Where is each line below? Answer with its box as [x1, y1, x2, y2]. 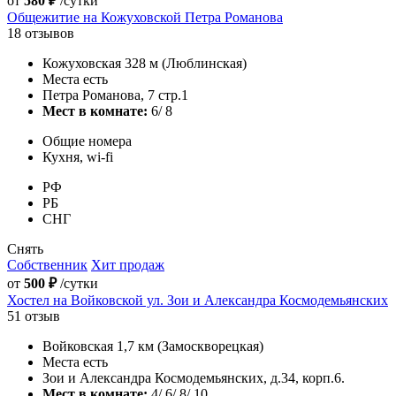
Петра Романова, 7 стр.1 [42, 87, 188, 103]
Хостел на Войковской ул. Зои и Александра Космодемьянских [7, 292, 388, 308]
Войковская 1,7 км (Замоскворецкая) [42, 338, 263, 354]
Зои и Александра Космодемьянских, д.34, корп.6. [42, 369, 345, 385]
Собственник [7, 256, 88, 272]
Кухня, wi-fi [42, 148, 113, 164]
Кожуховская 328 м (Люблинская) [42, 55, 247, 71]
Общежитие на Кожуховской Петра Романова [7, 9, 283, 25]
